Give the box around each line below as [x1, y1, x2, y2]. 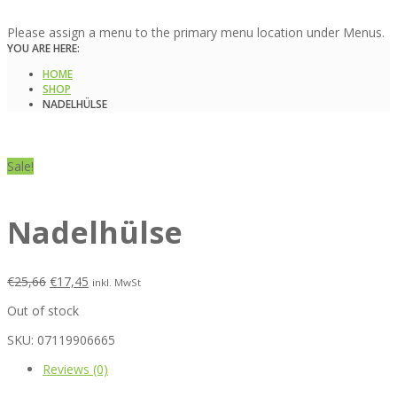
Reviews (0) [43, 360, 108, 378]
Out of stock [7, 301, 79, 319]
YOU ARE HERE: [7, 41, 80, 56]
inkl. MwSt [92, 275, 141, 289]
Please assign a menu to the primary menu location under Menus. [7, 24, 385, 41]
